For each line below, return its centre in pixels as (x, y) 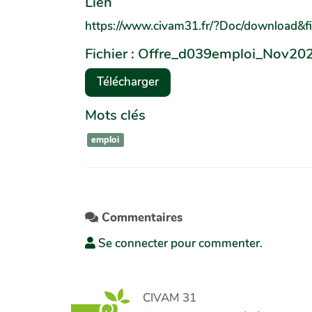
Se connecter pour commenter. (179, 243)
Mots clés (115, 115)
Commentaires (140, 217)
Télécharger (128, 82)
